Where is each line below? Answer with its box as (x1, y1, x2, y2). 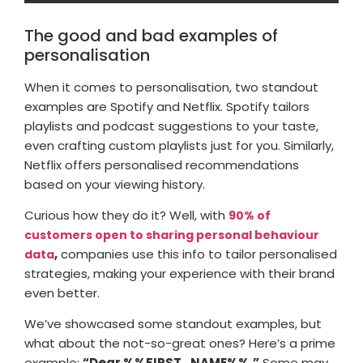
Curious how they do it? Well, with (24, 207, 228, 224)
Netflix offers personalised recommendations (24, 156, 299, 173)
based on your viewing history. (24, 175, 208, 193)
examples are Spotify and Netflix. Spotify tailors (24, 97, 310, 115)
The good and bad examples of (24, 23, 278, 47)
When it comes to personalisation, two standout (24, 78, 318, 96)
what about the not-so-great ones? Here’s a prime (24, 335, 335, 352)
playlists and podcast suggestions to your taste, (24, 117, 318, 135)
